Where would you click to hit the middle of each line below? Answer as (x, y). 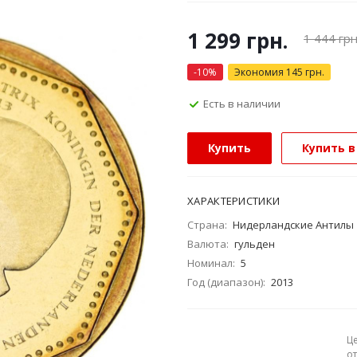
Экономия (260, 72)
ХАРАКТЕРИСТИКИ (234, 201)
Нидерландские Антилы (293, 225)
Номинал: (211, 263)
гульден (255, 244)
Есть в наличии (242, 103)
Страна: (207, 225)
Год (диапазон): (226, 282)
